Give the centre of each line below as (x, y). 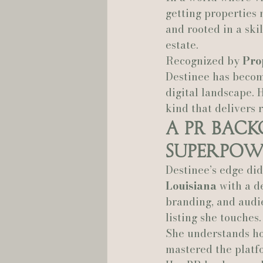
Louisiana (191, 186)
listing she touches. (213, 218)
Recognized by (204, 61)
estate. (182, 45)
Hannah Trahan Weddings (183, 30)
